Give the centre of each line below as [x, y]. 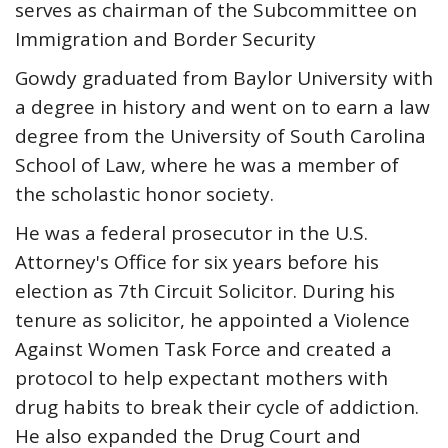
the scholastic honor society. [144, 194]
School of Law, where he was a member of [207, 165]
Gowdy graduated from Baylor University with [224, 78]
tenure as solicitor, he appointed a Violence [212, 320]
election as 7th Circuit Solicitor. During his [205, 291]
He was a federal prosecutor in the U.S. [191, 233]
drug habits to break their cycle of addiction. [217, 407]
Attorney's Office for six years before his [197, 262]
